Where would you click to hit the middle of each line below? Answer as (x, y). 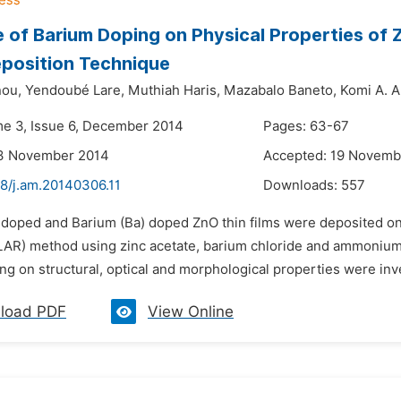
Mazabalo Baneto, (280, 90)
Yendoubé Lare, (75, 90)
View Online (191, 311)
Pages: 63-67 (306, 126)
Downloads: (302, 185)
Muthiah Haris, (174, 90)
